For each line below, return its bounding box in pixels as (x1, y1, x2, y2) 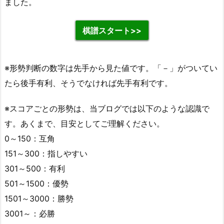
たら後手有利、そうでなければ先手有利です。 (4, 78, 172, 88)
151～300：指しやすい (4, 148, 87, 159)
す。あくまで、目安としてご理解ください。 (4, 118, 164, 129)
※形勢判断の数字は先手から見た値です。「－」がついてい (4, 63, 217, 73)
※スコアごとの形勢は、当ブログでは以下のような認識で (4, 103, 209, 114)
